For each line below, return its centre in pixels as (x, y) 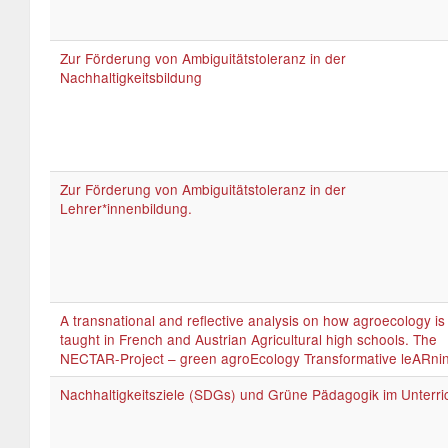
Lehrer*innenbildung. (126, 208)
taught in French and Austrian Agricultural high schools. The (248, 339)
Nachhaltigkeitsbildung (131, 77)
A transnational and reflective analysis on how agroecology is (252, 320)
